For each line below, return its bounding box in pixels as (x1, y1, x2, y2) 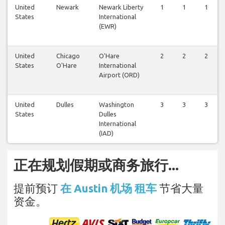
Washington (99, 100, 134, 108)
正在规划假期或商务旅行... (14, 157, 179, 173)
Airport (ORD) (99, 71, 140, 78)
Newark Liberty (99, 3, 143, 11)
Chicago (56, 52, 80, 59)
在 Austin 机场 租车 (60, 181, 157, 194)
